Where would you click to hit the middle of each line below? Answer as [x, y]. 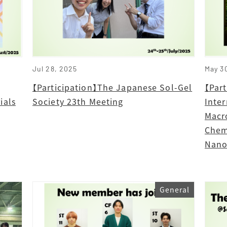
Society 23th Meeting [78, 101]
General [175, 190]
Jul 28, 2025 [55, 68]
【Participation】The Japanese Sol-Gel [112, 87]
